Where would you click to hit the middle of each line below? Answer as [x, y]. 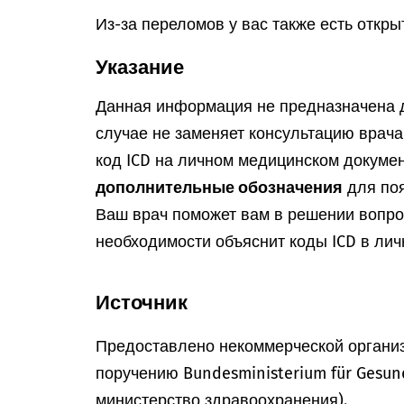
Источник [142, 303]
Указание [140, 67]
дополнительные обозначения [220, 188]
